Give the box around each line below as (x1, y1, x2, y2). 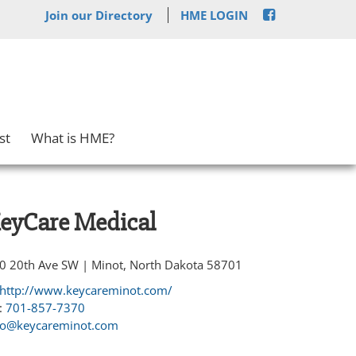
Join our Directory (45, 6, 153, 23)
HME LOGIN (180, 6, 248, 23)
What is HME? (31, 128, 114, 147)
